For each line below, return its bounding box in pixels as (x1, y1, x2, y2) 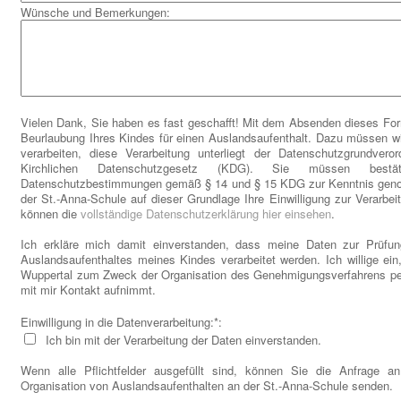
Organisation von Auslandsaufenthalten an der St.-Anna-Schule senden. (21, 377, 393, 395)
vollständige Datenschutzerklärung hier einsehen (81, 205, 331, 223)
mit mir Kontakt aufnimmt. (21, 281, 156, 299)
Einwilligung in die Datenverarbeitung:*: (21, 313, 226, 331)
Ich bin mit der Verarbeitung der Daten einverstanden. (38, 331, 321, 349)
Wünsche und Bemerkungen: (21, 4, 174, 21)
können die (21, 205, 81, 223)
